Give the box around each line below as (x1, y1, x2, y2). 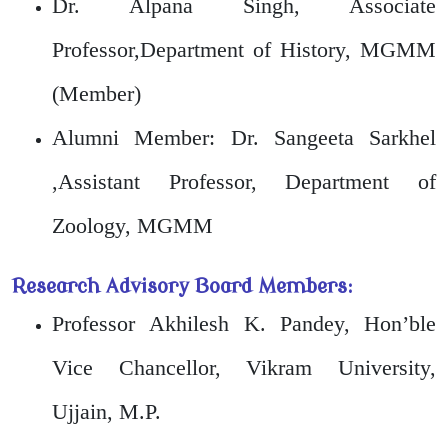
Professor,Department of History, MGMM (52, 36, 436, 62)
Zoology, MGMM (52, 212, 219, 238)
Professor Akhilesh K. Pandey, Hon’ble (52, 310, 436, 336)
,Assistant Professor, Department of (52, 168, 436, 194)
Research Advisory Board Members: (12, 274, 359, 298)
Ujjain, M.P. (52, 398, 167, 424)
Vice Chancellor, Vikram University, (52, 354, 436, 380)
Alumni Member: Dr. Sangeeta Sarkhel (52, 124, 436, 150)
